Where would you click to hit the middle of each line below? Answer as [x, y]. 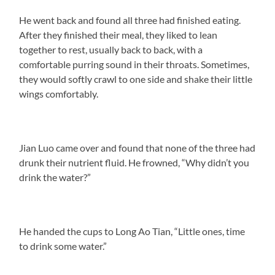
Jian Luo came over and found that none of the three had [137, 147]
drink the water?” [55, 177]
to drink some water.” [63, 246]
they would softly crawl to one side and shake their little [136, 79]
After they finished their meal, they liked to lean [118, 34]
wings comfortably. [59, 93]
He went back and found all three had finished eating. [130, 20]
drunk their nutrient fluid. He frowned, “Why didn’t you [134, 162]
